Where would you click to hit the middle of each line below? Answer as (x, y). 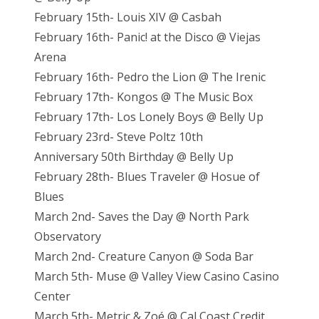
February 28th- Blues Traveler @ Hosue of (147, 177)
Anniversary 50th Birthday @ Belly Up (134, 157)
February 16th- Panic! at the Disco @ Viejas (147, 37)
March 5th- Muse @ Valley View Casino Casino (157, 277)
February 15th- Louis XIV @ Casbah (128, 17)
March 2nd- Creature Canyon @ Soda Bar (144, 257)
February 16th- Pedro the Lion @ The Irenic (150, 77)
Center (52, 297)
